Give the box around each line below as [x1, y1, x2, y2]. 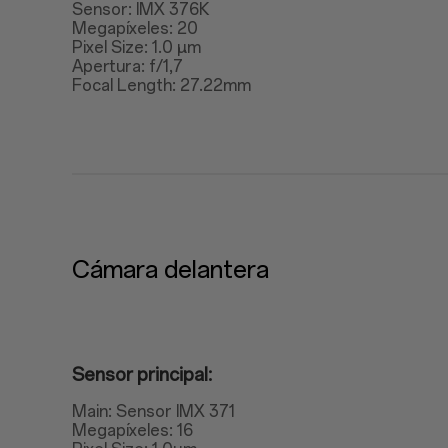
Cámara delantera [72, 255, 269, 284]
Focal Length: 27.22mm [72, 76, 251, 95]
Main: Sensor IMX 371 [72, 402, 235, 421]
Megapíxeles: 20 [72, 19, 198, 38]
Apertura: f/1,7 [72, 57, 183, 76]
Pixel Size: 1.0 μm [72, 38, 201, 57]
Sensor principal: [72, 364, 212, 386]
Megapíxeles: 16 [72, 421, 193, 440]
